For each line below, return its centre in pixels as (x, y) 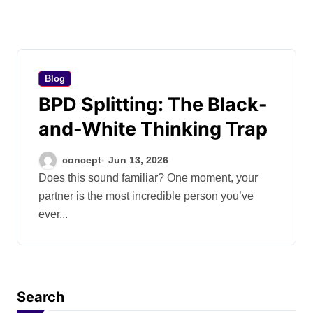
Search (41, 297)
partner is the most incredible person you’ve (146, 196)
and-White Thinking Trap (153, 129)
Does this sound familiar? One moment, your (43, 178)
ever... (53, 214)
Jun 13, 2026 (139, 160)
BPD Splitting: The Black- (153, 104)
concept (82, 160)
